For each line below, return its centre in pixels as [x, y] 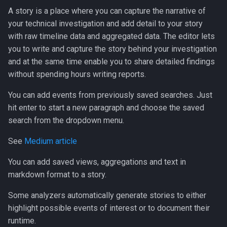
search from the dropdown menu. [66, 120]
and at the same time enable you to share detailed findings [111, 62]
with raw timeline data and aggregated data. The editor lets [111, 36]
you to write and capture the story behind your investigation [112, 49]
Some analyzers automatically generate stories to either [107, 195]
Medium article [51, 141]
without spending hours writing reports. [77, 74]
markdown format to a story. [57, 175]
